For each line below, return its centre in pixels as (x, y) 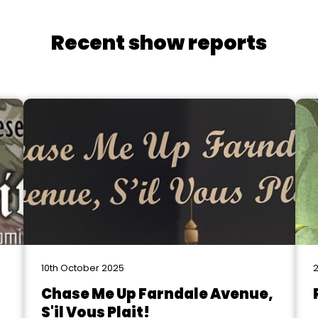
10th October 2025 (82, 268)
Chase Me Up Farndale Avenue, (157, 294)
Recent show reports (159, 43)
